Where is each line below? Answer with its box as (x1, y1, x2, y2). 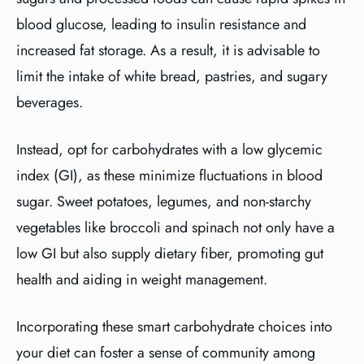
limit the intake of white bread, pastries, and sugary (16, 66, 327, 87)
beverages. (16, 92, 83, 113)
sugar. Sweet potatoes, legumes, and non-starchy (16, 191, 311, 212)
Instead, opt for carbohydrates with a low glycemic (16, 139, 323, 160)
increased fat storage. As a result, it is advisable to (16, 40, 320, 61)
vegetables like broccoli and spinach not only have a (16, 217, 335, 238)
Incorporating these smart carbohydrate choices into (16, 316, 332, 337)
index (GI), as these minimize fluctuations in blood (16, 165, 323, 186)
